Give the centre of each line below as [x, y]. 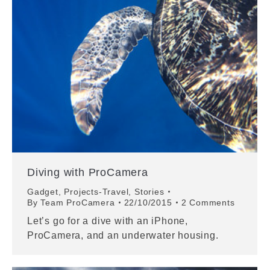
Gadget [43, 192]
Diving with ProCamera [88, 172]
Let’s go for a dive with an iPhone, [108, 221]
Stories [149, 192]
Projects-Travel [96, 192]
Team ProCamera [78, 202]
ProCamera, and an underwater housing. [123, 235]
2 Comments [208, 202]
